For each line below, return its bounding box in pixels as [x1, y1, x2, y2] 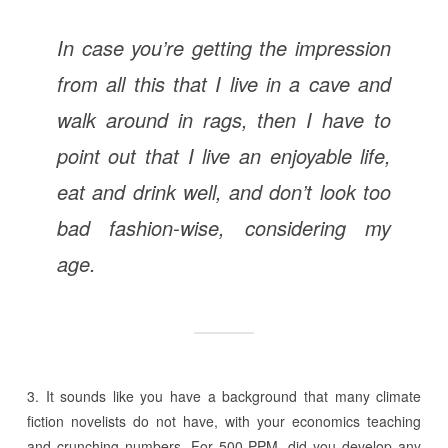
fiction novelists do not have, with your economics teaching [26, 410, 422, 431]
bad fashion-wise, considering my [56, 212, 392, 242]
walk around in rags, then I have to [56, 104, 392, 134]
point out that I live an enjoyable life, [56, 140, 392, 170]
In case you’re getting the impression [56, 32, 392, 62]
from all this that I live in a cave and [56, 68, 392, 98]
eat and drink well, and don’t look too [56, 176, 392, 206]
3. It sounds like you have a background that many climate [26, 385, 422, 406]
